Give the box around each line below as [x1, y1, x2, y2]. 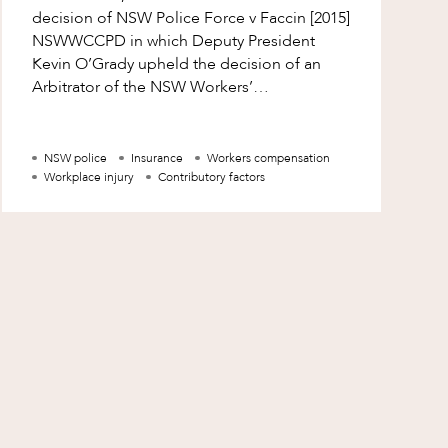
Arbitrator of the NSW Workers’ [32, 76, 254, 99]
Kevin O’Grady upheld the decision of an [32, 53, 322, 76]
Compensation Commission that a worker [32, 99, 328, 122]
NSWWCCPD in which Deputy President [32, 30, 316, 53]
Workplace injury [44, 169, 135, 186]
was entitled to [32, 122, 137, 145]
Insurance [131, 150, 184, 167]
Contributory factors [158, 169, 266, 186]
